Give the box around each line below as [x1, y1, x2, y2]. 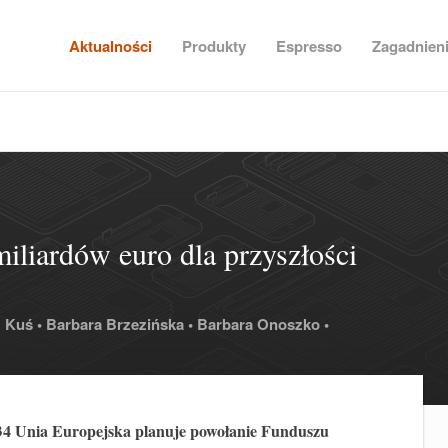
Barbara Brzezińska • [46, 313, 193, 335]
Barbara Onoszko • [197, 313, 329, 335]
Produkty [181, 34, 246, 57]
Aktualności [68, 34, 152, 57]
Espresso [275, 34, 342, 57]
